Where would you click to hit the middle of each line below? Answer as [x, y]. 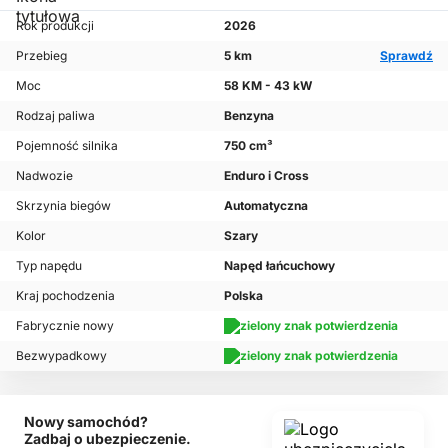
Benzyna [249, 116]
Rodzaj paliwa [55, 116]
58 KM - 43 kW [268, 86]
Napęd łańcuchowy [279, 266]
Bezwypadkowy [61, 356]
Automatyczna [266, 206]
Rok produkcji [55, 26]
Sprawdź [406, 56]
